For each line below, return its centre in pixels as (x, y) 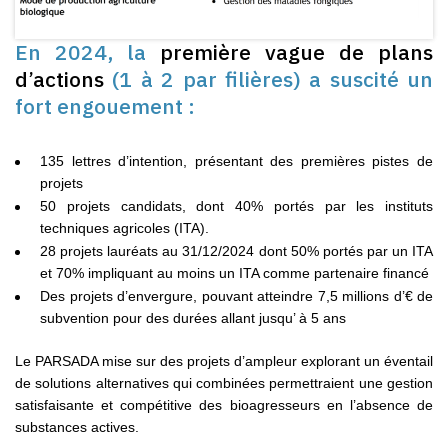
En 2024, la (87, 52)
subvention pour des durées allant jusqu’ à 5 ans (193, 318)
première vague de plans (296, 52)
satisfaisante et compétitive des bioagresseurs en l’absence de (224, 405)
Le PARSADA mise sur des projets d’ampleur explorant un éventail (224, 361)
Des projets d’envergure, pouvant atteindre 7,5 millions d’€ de (236, 296)
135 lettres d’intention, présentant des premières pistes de (236, 161)
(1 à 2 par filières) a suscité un (268, 79)
